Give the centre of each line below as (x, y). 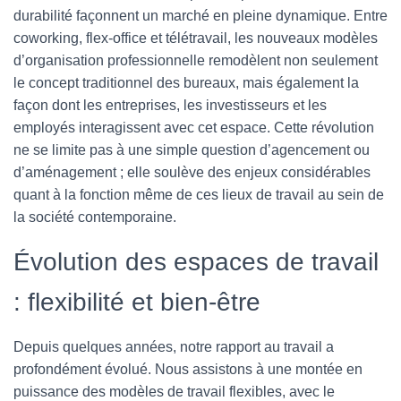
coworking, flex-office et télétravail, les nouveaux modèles (196, 38)
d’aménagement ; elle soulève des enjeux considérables (192, 172)
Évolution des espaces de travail (196, 262)
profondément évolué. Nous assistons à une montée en (188, 369)
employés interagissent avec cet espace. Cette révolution (194, 128)
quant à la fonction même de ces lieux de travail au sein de (199, 195)
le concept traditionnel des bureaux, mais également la (186, 83)
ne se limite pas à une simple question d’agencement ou (192, 150)
